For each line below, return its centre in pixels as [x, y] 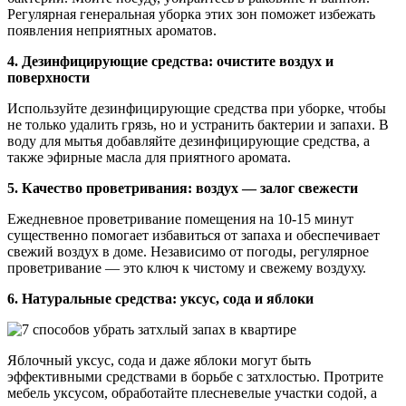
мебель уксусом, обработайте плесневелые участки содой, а [192, 392]
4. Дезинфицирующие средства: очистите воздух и [170, 61]
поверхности [48, 77]
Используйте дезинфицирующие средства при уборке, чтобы [197, 108]
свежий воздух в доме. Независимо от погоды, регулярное [188, 251]
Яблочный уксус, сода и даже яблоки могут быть [159, 360]
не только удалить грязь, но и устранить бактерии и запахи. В [198, 124]
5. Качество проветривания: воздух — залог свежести [183, 188]
